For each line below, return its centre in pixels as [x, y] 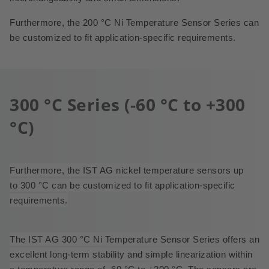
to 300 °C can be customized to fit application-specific [122, 186]
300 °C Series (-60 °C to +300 [128, 104]
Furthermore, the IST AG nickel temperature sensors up [127, 171]
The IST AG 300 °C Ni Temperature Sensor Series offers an [134, 240]
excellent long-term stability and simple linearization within [131, 255]
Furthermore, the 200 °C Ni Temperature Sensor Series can [134, 23]
